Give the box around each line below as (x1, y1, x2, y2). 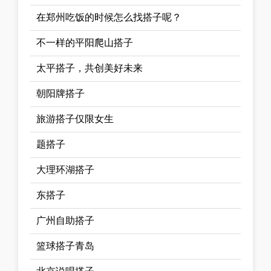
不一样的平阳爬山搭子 (36, 37, 133, 48)
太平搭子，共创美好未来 (36, 62, 143, 73)
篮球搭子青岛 (36, 240, 94, 251)
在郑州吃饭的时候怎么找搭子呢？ (36, 11, 181, 22)
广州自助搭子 (36, 215, 94, 226)
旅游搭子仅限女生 (36, 113, 114, 124)
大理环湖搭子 (36, 164, 94, 175)
